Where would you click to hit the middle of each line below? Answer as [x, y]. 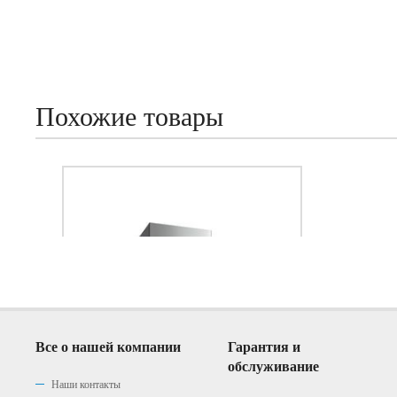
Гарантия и [265, 347]
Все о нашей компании [108, 347]
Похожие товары [129, 117]
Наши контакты [86, 385]
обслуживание [274, 366]
